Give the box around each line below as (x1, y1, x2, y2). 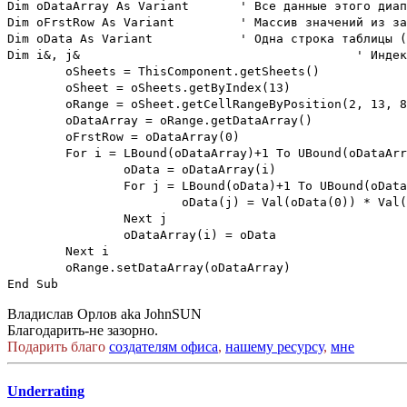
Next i (65, 243, 109, 258)
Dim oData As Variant (7, 31, 153, 45)
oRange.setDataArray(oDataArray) (65, 260, 291, 274)
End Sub (7, 276, 58, 291)
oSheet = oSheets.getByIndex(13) (65, 80, 291, 94)
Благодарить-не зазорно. (7, 322, 158, 338)
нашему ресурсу (225, 338, 323, 354)
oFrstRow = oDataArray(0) (65, 129, 240, 144)
